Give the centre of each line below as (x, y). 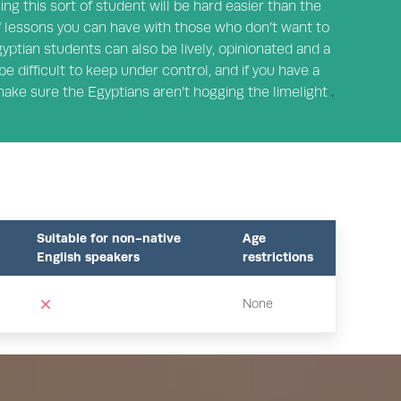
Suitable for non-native (109, 238)
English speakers (88, 256)
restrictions (278, 256)
